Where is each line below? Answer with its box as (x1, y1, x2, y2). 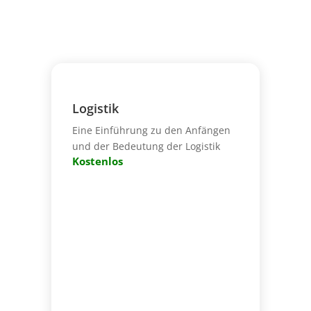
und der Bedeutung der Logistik (72, 139, 220, 153)
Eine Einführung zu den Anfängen (72, 123, 230, 137)
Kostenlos (72, 153, 123, 169)
